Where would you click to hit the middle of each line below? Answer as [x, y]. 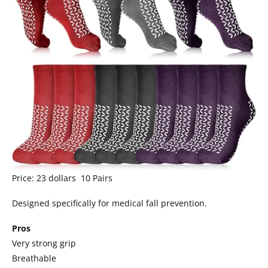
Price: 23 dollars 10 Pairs [63, 178]
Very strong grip [44, 243]
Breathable [34, 258]
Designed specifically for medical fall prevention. [109, 203]
